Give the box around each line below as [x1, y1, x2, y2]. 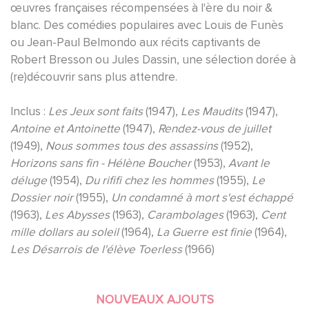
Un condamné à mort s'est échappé [111, 190, 293, 205]
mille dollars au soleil [10, 224, 119, 239]
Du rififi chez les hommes [85, 172, 214, 188]
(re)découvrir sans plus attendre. [10, 69, 177, 84]
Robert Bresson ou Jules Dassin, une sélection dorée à [10, 52, 296, 67]
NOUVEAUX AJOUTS [95, 291, 214, 307]
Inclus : [10, 103, 48, 119]
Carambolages [147, 207, 223, 222]
